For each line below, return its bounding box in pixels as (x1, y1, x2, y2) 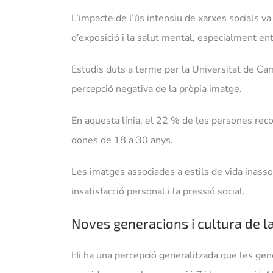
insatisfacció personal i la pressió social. (71, 185, 245, 199)
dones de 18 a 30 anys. (71, 133, 173, 147)
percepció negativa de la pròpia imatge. (71, 82, 242, 96)
